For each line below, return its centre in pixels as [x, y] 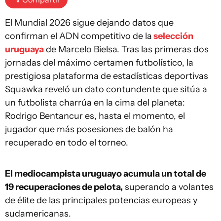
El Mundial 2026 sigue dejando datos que [89, 23]
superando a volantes [168, 187]
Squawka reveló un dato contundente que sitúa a [106, 89]
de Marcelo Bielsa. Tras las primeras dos [126, 49]
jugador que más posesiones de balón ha [89, 129]
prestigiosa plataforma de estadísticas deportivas [107, 76]
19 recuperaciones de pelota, [64, 187]
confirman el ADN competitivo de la [78, 36]
